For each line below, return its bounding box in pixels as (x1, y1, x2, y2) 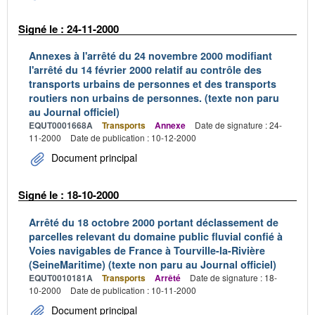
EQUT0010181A (29, 271, 93, 284)
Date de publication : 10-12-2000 (70, 131, 196, 143)
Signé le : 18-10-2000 (18, 187, 119, 202)
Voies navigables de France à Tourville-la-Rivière (29, 243, 265, 257)
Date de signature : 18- (190, 271, 277, 283)
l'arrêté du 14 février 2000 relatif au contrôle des (29, 63, 262, 77)
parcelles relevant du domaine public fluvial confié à (29, 229, 283, 243)
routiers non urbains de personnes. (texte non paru (29, 91, 279, 105)
